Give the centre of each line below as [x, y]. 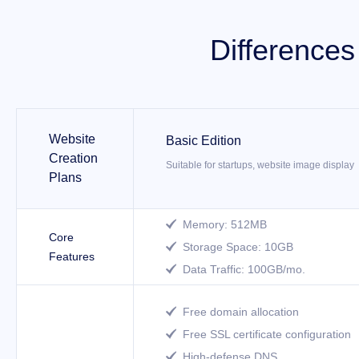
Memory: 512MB [225, 224]
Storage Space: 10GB [238, 247]
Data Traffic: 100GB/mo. [244, 269]
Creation [73, 158]
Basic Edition [204, 141]
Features [72, 256]
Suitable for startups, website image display [260, 165]
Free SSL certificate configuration [267, 334]
